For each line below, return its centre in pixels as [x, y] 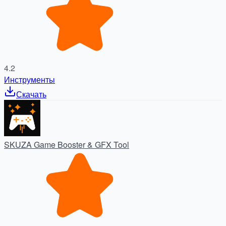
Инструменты [30, 80]
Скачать [31, 94]
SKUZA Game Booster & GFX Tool [67, 145]
